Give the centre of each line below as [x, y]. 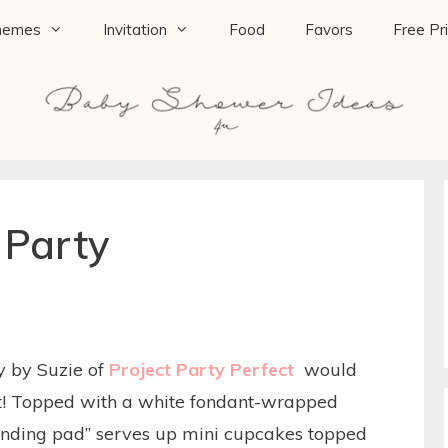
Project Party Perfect [201, 369]
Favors [329, 29]
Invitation [135, 29]
